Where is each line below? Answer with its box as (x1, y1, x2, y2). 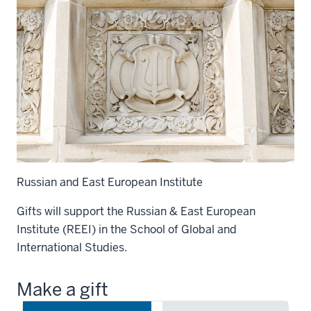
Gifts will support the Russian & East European (17, 204, 255, 219)
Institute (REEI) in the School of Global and (17, 222, 237, 237)
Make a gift (17, 278, 108, 302)
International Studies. (17, 240, 127, 255)
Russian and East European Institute (17, 175, 203, 190)
